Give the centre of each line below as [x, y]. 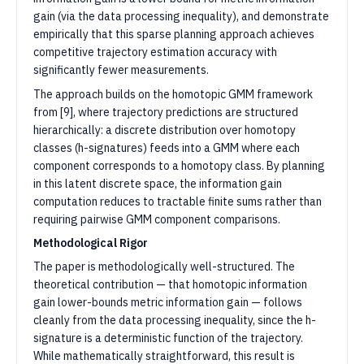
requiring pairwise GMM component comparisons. [157, 219]
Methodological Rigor [91, 243]
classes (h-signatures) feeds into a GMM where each [167, 148]
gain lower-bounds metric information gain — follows [168, 302]
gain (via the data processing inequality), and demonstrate [181, 16]
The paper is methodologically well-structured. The [164, 266]
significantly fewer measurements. [121, 70]
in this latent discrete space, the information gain [158, 184]
